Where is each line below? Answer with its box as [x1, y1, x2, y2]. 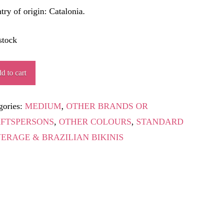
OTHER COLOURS [58, 116, 131, 127]
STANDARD [136, 116, 183, 127]
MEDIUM [24, 101, 61, 111]
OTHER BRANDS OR [66, 101, 148, 111]
